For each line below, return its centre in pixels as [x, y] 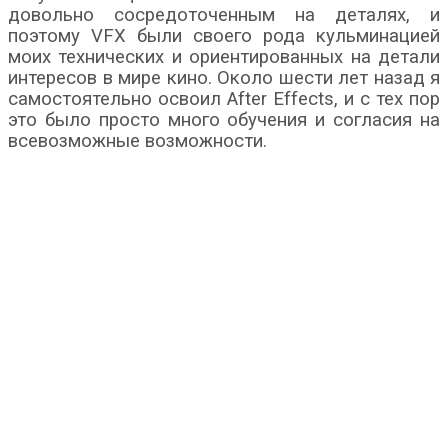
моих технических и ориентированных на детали [224, 56]
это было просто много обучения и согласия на [224, 119]
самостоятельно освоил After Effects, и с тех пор [224, 98]
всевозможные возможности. [137, 140]
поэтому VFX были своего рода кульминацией [224, 35]
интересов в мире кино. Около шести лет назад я [224, 77]
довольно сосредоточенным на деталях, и [224, 14]
